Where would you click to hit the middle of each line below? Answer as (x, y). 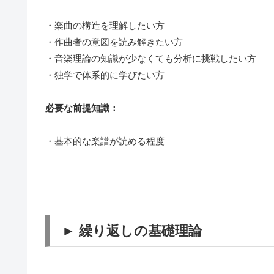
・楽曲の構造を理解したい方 (105, 26)
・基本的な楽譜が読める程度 (105, 141)
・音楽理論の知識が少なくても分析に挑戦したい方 (151, 59)
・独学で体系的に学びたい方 (105, 75)
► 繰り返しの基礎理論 (132, 231)
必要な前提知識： (82, 108)
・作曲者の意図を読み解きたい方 (114, 42)
